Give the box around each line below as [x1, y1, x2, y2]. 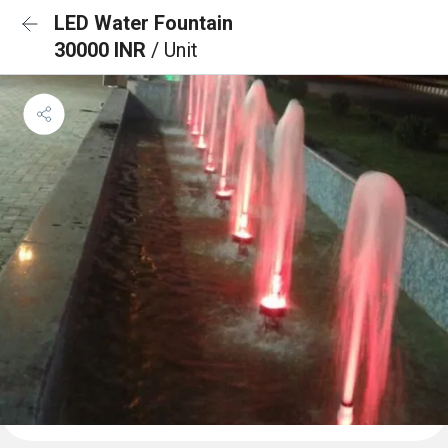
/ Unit [151, 38, 198, 62]
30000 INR [54, 38, 151, 62]
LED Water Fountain [54, 11, 233, 35]
